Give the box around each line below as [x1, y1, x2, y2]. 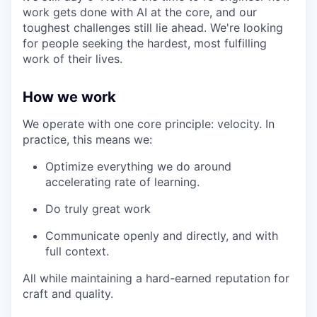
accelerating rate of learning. [45, 175, 200, 190]
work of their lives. [23, 52, 122, 67]
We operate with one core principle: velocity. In [23, 117, 275, 132]
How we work [23, 88, 116, 106]
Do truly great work [45, 202, 151, 217]
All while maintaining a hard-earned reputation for [23, 271, 289, 286]
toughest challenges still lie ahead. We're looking [23, 21, 283, 35]
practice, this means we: [23, 132, 152, 147]
